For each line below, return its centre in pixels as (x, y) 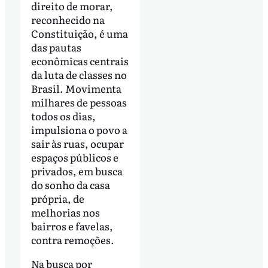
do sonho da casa (70, 185)
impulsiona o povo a (79, 130)
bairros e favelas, (72, 226)
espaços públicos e (74, 157)
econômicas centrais (80, 61)
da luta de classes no (79, 75)
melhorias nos (65, 212)
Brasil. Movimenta (76, 89)
